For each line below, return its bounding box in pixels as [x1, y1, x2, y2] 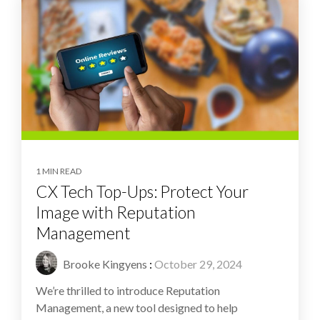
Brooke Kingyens [61, 256, 147, 271]
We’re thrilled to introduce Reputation [36, 283, 220, 297]
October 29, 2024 [154, 256, 242, 271]
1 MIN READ [36, 165, 81, 176]
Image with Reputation [36, 201, 196, 222]
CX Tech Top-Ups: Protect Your [36, 181, 249, 201]
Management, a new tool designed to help [36, 300, 238, 314]
